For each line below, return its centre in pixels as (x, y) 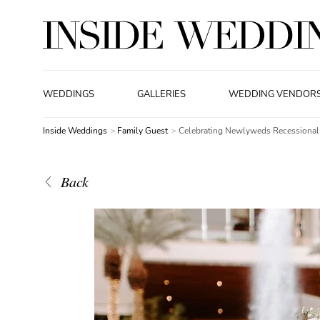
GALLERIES (162, 94)
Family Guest (144, 131)
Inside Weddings (75, 131)
